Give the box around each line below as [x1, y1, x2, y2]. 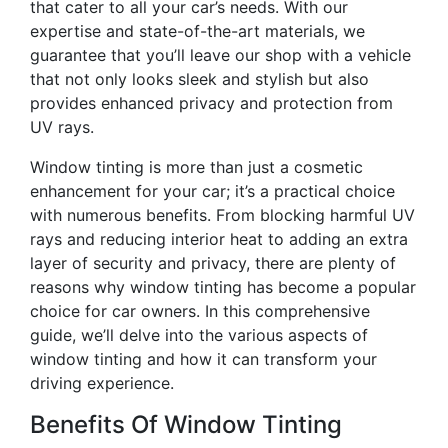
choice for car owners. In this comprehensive [30, 301, 370, 322]
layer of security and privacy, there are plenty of [30, 253, 396, 274]
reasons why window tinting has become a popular [30, 277, 416, 298]
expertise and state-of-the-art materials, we [30, 21, 365, 42]
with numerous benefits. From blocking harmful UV [30, 205, 415, 226]
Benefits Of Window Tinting [30, 410, 342, 440]
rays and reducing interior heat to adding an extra [30, 229, 408, 250]
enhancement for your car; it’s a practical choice [30, 181, 395, 202]
